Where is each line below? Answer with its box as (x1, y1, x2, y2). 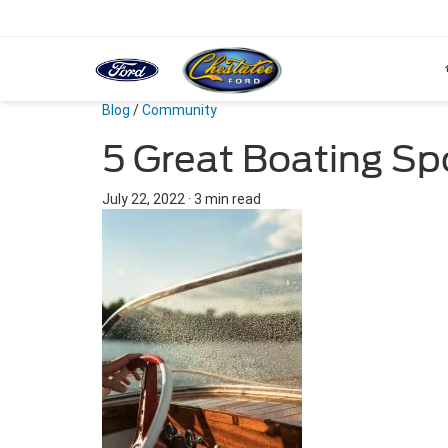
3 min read (194, 191, 261, 207)
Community (142, 102, 217, 118)
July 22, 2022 (102, 191, 185, 207)
